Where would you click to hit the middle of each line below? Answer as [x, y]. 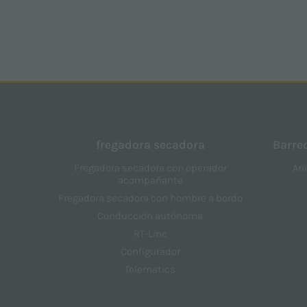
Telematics [150, 270]
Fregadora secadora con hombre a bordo [150, 198]
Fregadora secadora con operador [150, 168]
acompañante [150, 181]
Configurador [150, 252]
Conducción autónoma [150, 216]
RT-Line [150, 234]
